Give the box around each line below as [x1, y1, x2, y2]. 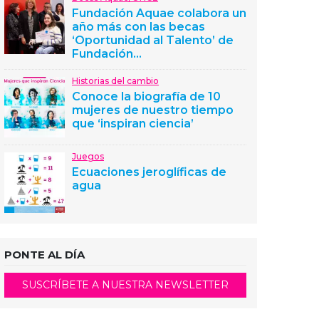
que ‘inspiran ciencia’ [72, 117, 194, 130]
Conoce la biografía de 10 [72, 90, 221, 103]
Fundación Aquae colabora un [72, 6, 246, 20]
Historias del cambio [72, 75, 159, 86]
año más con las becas [72, 20, 205, 33]
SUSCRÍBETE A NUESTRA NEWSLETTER [22, 278, 229, 291]
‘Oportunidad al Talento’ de [72, 33, 234, 47]
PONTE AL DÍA [4, 248, 85, 261]
